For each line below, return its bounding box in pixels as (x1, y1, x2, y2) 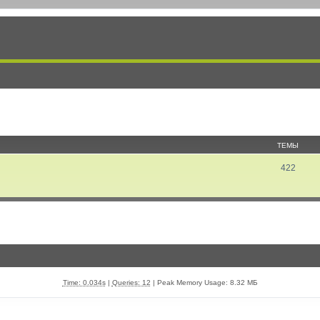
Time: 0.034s (62, 279, 106, 286)
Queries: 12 (111, 279, 151, 286)
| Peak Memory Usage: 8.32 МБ (150, 279, 258, 286)
